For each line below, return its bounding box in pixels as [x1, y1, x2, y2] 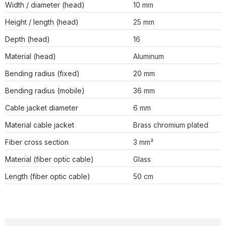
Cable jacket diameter [5, 103, 78, 112]
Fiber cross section [5, 138, 69, 147]
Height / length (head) [5, 18, 79, 27]
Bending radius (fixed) [5, 69, 80, 78]
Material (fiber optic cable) [5, 155, 94, 164]
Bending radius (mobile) [5, 86, 85, 95]
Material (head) [5, 52, 56, 61]
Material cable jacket [5, 121, 74, 130]
